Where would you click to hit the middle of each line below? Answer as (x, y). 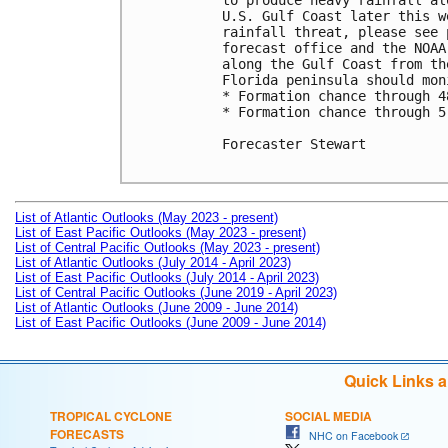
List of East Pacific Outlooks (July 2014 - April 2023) (167, 277)
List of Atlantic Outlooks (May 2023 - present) (146, 217)
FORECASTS (87, 433)
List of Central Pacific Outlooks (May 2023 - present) (167, 247)
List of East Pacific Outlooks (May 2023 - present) (160, 232)
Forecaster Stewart (294, 144)
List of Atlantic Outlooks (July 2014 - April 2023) (153, 262)
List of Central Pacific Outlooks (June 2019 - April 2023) (176, 292)
